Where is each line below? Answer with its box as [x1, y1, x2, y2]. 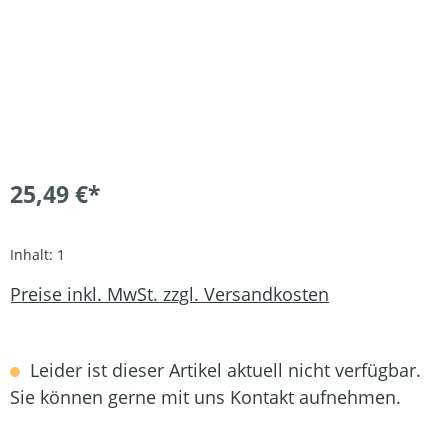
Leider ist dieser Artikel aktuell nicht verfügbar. [25, 357, 421, 382]
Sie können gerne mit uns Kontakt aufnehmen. [10, 384, 401, 409]
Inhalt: [10, 244, 57, 264]
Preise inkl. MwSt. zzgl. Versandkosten [10, 282, 329, 307]
